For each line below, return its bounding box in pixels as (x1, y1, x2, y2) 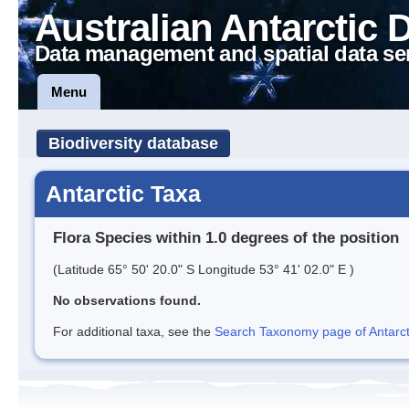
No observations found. (53, 292, 201, 308)
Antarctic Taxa (46, 181, 201, 206)
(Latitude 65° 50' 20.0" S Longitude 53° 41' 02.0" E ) (53, 261, 354, 277)
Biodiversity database (48, 134, 218, 152)
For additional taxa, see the (53, 323, 215, 339)
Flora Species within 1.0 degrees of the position (53, 228, 399, 246)
